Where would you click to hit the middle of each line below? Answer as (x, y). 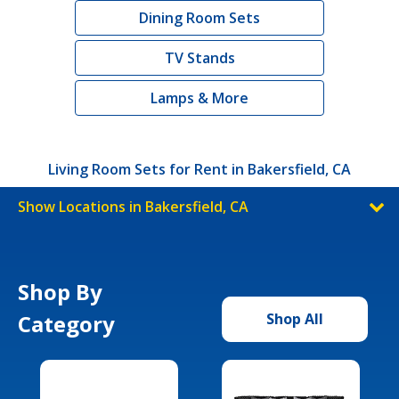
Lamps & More (199, 98)
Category (66, 323)
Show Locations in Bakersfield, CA (133, 206)
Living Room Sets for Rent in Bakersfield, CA (199, 169)
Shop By (60, 291)
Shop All (295, 318)
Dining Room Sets (199, 17)
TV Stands (199, 57)
